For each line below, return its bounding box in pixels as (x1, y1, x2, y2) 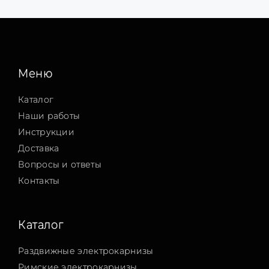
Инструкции (18, 125, 74, 138)
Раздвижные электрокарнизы (18, 244, 154, 257)
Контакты (18, 174, 60, 187)
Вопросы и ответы (18, 158, 101, 171)
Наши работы (18, 109, 80, 122)
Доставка (18, 142, 59, 154)
